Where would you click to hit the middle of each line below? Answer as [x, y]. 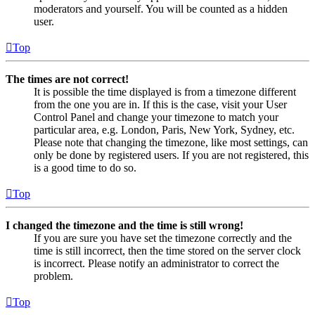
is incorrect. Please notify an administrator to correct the [156, 263]
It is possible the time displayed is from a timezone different [165, 91]
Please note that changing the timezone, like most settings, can [171, 142]
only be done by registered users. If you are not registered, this [171, 155]
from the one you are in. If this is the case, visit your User [160, 104]
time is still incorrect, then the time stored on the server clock [167, 250]
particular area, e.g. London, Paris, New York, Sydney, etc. [164, 129]
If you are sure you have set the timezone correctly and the [163, 238]
